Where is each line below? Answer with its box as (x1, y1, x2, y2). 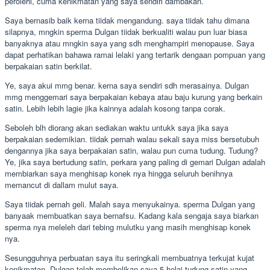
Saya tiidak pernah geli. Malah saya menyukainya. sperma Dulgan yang (5, 198, 255, 210)
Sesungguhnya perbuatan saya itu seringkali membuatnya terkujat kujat (5, 251, 254, 263)
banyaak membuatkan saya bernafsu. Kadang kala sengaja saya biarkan (5, 209, 259, 221)
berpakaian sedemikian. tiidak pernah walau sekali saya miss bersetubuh (5, 133, 259, 145)
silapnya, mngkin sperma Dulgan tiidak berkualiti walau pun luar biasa (5, 25, 247, 37)
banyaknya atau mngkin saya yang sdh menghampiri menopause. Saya (5, 37, 254, 49)
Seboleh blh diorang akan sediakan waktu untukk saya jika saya (5, 121, 228, 133)
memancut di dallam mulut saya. (5, 178, 119, 190)
